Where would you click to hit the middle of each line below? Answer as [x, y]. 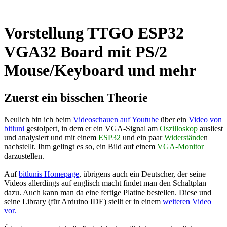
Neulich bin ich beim [39, 119]
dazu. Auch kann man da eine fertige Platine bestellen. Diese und [108, 192]
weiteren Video [187, 201]
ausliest [210, 128]
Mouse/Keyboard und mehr [100, 71]
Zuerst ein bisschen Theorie [76, 98]
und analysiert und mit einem [51, 137]
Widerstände [184, 137]
